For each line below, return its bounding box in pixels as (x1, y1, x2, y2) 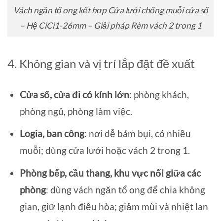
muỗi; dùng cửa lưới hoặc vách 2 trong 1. (19, 145, 190, 156)
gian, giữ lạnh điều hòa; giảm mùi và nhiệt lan (19, 201, 208, 212)
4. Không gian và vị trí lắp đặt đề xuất (7, 56, 195, 71)
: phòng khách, (129, 88, 189, 100)
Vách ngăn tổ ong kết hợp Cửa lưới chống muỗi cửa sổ (13, 5, 208, 16)
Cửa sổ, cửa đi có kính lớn (19, 88, 129, 100)
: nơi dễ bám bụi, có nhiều (84, 128, 191, 140)
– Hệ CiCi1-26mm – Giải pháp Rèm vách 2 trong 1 (19, 20, 202, 31)
